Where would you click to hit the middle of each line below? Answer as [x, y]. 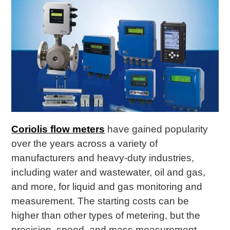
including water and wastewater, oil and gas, [109, 172]
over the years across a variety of [85, 143]
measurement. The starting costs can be [100, 201]
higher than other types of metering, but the [106, 215]
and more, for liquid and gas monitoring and [107, 186]
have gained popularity [157, 129]
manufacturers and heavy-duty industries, [103, 158]
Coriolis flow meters [58, 129]
